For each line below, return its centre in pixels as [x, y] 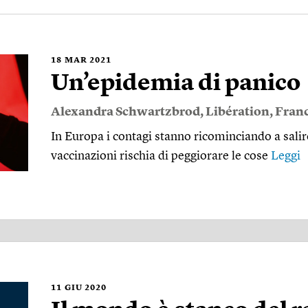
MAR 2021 [88, 60]
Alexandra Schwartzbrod [125, 112]
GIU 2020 [86, 288]
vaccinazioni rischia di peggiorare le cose [161, 156]
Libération [238, 112]
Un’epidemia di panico [176, 84]
